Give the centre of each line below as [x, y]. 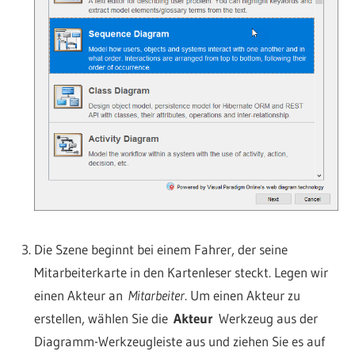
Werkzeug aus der [265, 318]
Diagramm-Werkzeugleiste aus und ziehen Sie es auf [179, 341]
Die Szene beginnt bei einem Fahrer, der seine [160, 249]
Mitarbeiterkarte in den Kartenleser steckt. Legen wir [181, 272]
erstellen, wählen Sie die [103, 318]
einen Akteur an [81, 295]
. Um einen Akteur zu [242, 295]
